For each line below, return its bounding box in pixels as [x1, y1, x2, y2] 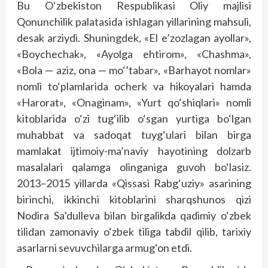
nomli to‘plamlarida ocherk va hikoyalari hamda [17, 80, 251, 93]
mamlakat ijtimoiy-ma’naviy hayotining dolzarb [17, 144, 251, 157]
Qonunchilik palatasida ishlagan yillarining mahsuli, [17, 15, 251, 28]
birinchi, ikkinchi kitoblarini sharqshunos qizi [17, 193, 251, 206]
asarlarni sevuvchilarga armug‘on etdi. [17, 241, 192, 254]
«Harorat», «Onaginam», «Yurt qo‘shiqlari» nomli [17, 96, 251, 109]
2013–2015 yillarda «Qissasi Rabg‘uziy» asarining [17, 176, 251, 190]
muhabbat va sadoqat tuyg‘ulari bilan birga [17, 128, 251, 141]
